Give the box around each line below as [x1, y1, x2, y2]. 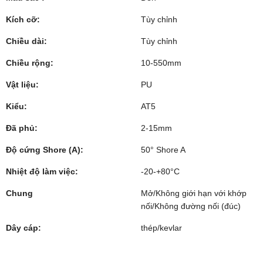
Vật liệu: [6, 80, 39, 89]
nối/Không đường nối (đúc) [141, 201, 241, 211]
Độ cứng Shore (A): [6, 145, 83, 154]
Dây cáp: [6, 223, 41, 232]
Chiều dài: [6, 36, 47, 46]
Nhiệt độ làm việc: [6, 167, 78, 176]
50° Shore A [141, 145, 186, 154]
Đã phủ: [6, 123, 38, 133]
